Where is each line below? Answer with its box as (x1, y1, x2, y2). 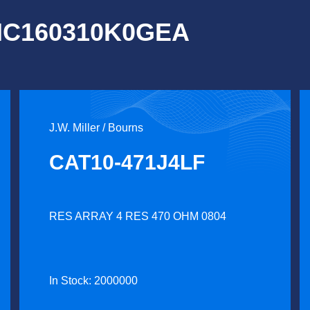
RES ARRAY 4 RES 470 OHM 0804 (49, 210, 227, 222)
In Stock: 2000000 (49, 275, 138, 286)
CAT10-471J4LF (49, 151, 206, 174)
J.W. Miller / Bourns (49, 122, 144, 134)
